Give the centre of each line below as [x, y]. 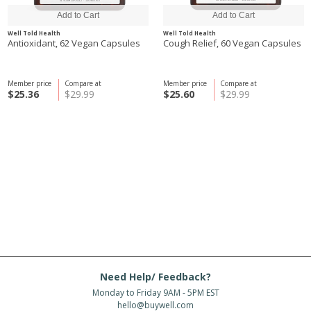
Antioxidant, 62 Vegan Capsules [74, 43]
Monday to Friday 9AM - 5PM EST [155, 293]
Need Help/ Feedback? [155, 277]
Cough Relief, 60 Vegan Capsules [232, 43]
